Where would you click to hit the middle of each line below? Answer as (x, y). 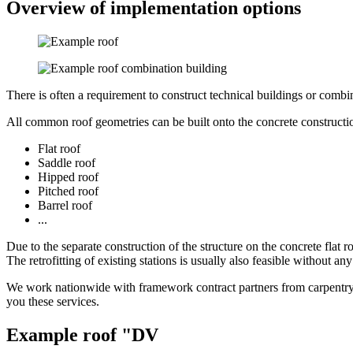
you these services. (53, 301)
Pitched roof (68, 191)
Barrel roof (65, 205)
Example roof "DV (82, 334)
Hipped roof (68, 176)
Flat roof (59, 148)
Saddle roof (67, 162)
